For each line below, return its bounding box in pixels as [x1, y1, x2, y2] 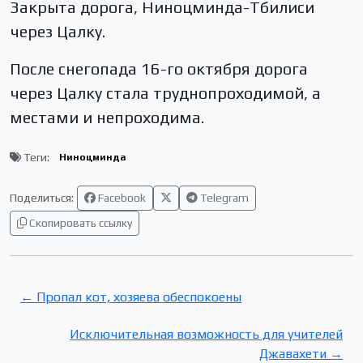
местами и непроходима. [10, 107, 204, 126]
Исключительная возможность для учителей [70, 326, 343, 342]
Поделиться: [10, 190, 74, 204]
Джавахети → [259, 345, 343, 361]
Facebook [96, 190, 146, 204]
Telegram [198, 190, 249, 204]
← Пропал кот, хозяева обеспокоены [20, 288, 241, 305]
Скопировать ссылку [27, 216, 132, 229]
